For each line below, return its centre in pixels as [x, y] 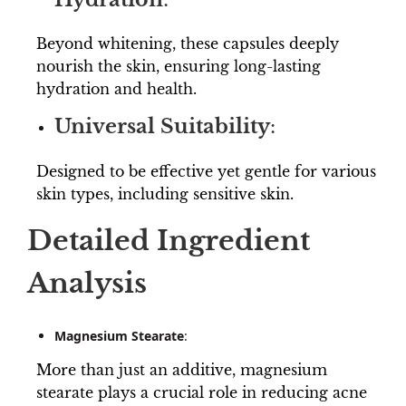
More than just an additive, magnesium [182, 369]
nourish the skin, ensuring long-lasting [179, 67]
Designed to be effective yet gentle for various [206, 171]
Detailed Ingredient [169, 240]
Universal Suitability [162, 127]
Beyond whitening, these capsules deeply [188, 44]
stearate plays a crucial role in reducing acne [202, 392]
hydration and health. [116, 89]
